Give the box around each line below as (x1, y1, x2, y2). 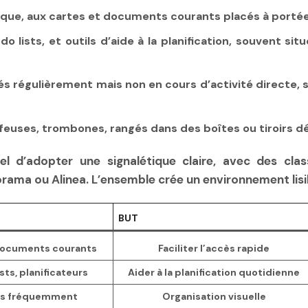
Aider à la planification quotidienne (128, 266, 300, 279)
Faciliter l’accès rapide (158, 242, 269, 255)
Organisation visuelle (162, 290, 266, 303)
